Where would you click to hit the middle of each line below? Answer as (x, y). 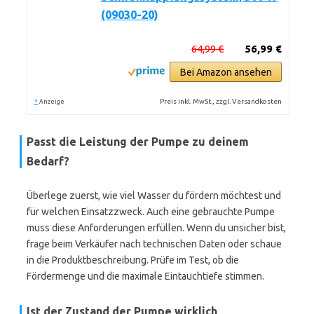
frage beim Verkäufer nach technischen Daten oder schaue (154, 244)
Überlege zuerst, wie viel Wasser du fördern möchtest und (154, 196)
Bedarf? (48, 161)
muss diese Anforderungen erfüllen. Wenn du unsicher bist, (156, 228)
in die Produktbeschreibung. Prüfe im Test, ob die (133, 260)
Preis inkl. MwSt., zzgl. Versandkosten (221, 101)
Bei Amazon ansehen (226, 72)
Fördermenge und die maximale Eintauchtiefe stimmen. (145, 276)
